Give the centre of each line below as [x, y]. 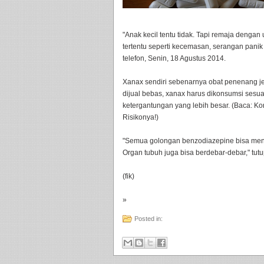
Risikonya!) [141, 117]
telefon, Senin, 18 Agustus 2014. [174, 58]
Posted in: [148, 219]
